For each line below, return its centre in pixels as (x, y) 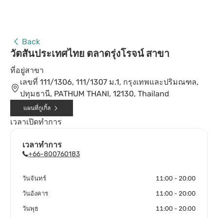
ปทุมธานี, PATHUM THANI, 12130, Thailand (95, 94)
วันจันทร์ (34, 178)
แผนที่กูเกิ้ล (37, 108)
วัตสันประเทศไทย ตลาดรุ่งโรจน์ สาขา (90, 54)
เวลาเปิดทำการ (36, 122)
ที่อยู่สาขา (27, 70)
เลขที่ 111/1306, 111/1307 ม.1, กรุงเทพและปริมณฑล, (109, 82)
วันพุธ (30, 209)
